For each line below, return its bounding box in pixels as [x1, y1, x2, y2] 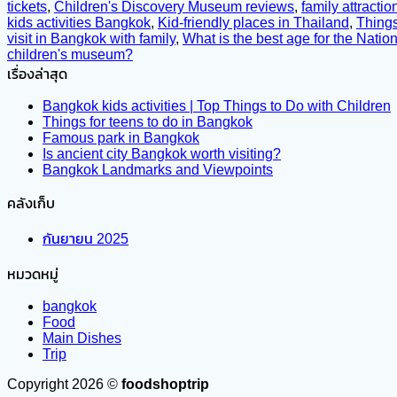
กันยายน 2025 [43, 231, 128, 247]
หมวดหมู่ [7, 267, 58, 283]
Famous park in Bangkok [43, 130, 199, 146]
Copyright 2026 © [7, 377, 121, 393]
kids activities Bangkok [7, 15, 151, 31]
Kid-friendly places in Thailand [158, 15, 349, 31]
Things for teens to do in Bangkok [43, 114, 253, 130]
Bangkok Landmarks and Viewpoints [43, 162, 273, 178]
